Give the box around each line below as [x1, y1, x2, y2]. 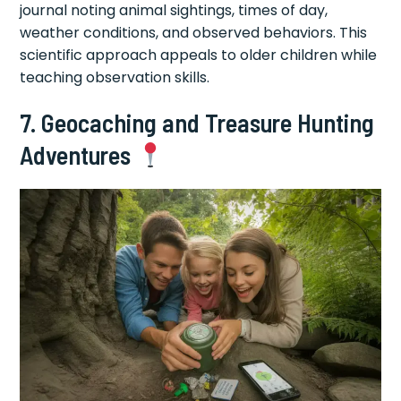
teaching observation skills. [20, 67, 210, 89]
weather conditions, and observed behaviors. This [20, 22, 368, 44]
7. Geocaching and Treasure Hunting [20, 107, 375, 139]
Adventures [20, 140, 137, 171]
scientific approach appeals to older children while [20, 45, 378, 66]
